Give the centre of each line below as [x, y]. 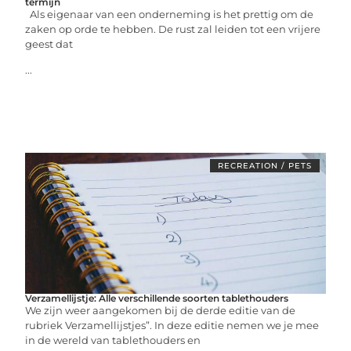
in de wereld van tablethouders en [113, 340]
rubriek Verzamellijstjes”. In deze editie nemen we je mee [172, 325]
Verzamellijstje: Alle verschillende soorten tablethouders [157, 298]
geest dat [49, 44]
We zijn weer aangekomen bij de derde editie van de [161, 310]
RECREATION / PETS [264, 166]
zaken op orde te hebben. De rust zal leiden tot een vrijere [173, 29]
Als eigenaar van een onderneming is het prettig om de [170, 14]
